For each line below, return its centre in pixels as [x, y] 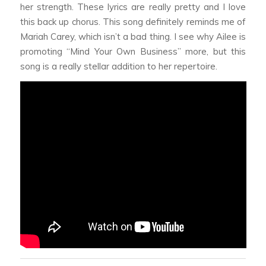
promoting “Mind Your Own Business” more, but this [133, 52]
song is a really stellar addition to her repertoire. [118, 66]
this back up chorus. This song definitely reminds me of [133, 22]
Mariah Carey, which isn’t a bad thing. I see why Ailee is [133, 37]
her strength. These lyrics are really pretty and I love [133, 7]
